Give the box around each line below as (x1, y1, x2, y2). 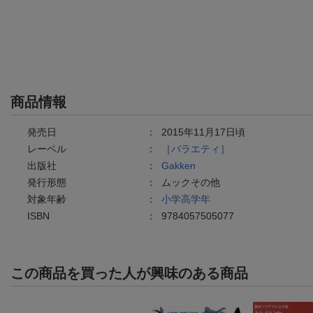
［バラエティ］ (161, 143, 230, 154)
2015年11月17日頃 (161, 126, 245, 138)
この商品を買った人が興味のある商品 (10, 265, 248, 281)
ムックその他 (161, 176, 220, 188)
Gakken (161, 159, 196, 171)
